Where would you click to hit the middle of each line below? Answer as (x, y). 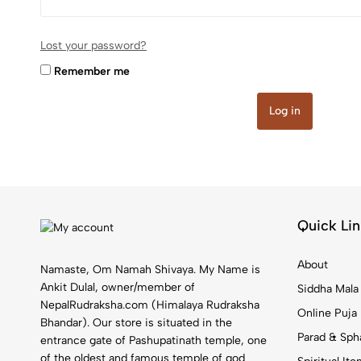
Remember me (92, 71)
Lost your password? (93, 46)
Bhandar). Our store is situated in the (136, 322)
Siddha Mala (328, 289)
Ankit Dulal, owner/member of (118, 287)
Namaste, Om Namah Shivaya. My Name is (150, 269)
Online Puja (327, 313)
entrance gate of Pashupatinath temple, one (154, 340)
